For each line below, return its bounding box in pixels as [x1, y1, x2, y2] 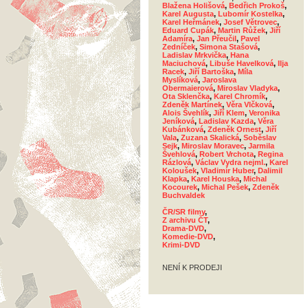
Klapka [162, 175, 187, 183]
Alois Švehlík [162, 109, 209, 117]
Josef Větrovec [223, 18, 277, 26]
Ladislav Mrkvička [162, 51, 226, 59]
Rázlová [162, 158, 191, 166]
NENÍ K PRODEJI [162, 263, 222, 272]
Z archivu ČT [162, 216, 208, 224]
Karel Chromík [214, 92, 265, 100]
